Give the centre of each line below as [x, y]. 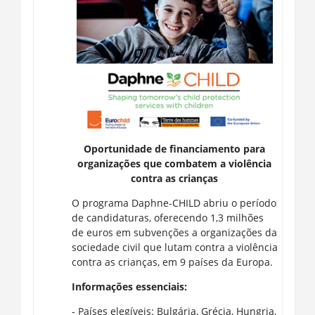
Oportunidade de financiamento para [174, 148]
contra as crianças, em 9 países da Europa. [172, 262]
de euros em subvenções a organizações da [174, 232]
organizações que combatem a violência [174, 163]
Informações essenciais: [129, 286]
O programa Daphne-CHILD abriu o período [174, 202]
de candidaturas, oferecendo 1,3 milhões [167, 217]
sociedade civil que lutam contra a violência [174, 247]
